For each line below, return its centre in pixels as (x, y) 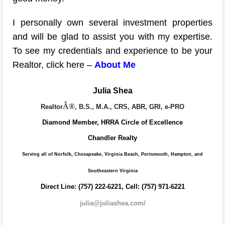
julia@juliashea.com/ (113, 203)
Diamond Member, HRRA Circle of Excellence (113, 122)
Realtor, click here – (53, 65)
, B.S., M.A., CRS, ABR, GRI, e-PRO (130, 107)
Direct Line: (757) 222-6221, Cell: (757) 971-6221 (113, 187)
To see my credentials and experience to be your (113, 51)
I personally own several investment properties (113, 23)
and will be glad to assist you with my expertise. (113, 37)
